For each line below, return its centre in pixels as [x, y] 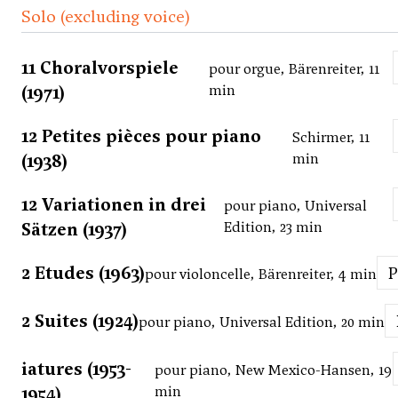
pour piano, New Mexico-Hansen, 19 [274, 370]
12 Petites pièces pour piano [141, 136]
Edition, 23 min [274, 227]
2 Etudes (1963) [83, 273]
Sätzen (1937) [74, 230]
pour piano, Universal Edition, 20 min [262, 322]
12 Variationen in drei [114, 205]
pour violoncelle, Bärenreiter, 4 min [261, 275]
